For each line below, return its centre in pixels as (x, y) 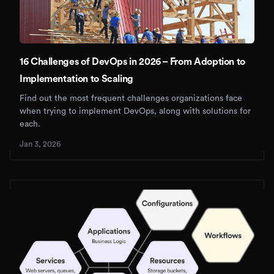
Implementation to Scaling (76, 79)
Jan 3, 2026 (40, 144)
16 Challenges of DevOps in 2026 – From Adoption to (133, 62)
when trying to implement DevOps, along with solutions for (135, 112)
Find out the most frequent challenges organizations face (131, 99)
